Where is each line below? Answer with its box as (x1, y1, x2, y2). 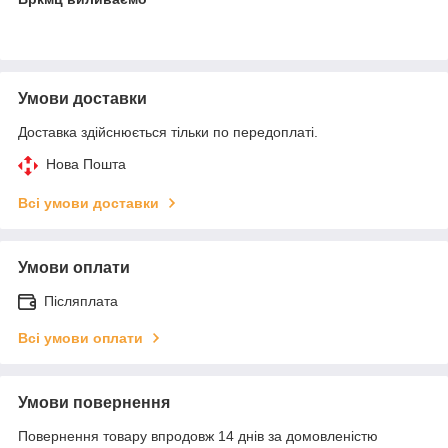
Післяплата (44, 292, 118, 309)
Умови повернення (18, 393, 170, 411)
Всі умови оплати (18, 329, 143, 346)
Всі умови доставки (18, 194, 159, 211)
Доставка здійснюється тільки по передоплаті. (18, 123, 318, 140)
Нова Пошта (46, 155, 126, 172)
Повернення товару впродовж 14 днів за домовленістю (18, 427, 378, 444)
